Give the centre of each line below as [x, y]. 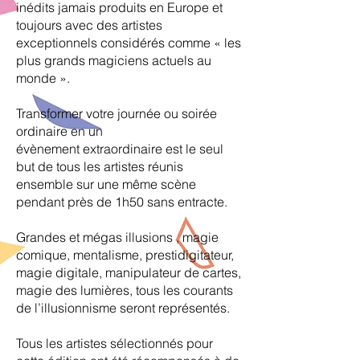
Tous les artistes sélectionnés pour [115, 343]
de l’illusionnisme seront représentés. [125, 308]
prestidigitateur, [190, 255]
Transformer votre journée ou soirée [117, 113]
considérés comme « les [171, 43]
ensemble [46, 184]
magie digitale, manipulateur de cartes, [129, 272]
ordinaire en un [59, 131]
